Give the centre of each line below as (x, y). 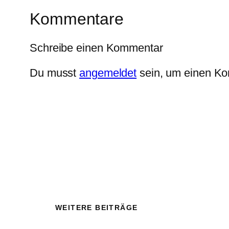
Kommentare (77, 19)
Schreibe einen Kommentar (96, 48)
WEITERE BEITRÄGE (97, 208)
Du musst (55, 73)
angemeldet (108, 73)
